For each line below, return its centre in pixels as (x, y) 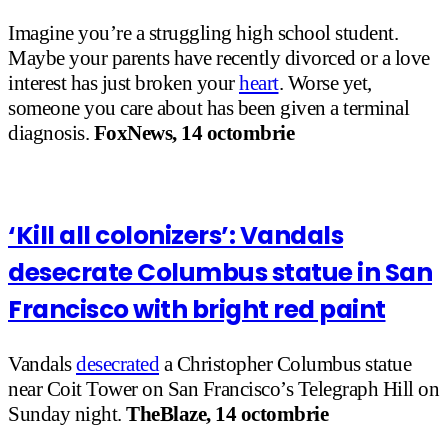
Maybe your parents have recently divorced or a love (219, 58)
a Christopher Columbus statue (285, 364)
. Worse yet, (325, 83)
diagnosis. (51, 133)
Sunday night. (65, 414)
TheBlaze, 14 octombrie (224, 414)
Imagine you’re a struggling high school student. (203, 33)
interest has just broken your (123, 83)
